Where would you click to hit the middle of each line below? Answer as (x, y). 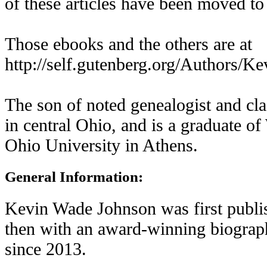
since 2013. (46, 249)
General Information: (74, 176)
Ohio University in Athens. (101, 145)
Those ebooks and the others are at (128, 44)
